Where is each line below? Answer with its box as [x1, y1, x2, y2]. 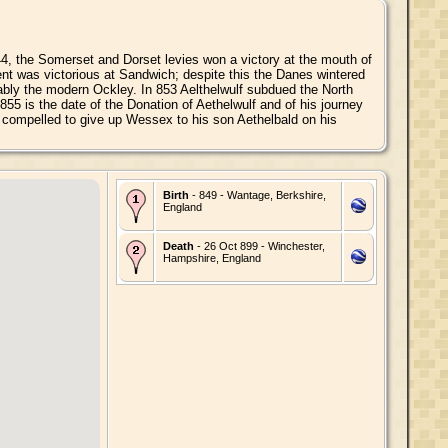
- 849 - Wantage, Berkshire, [188, 188, 326, 201]
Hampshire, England [162, 251, 261, 264]
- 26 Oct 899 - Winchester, [193, 239, 325, 252]
